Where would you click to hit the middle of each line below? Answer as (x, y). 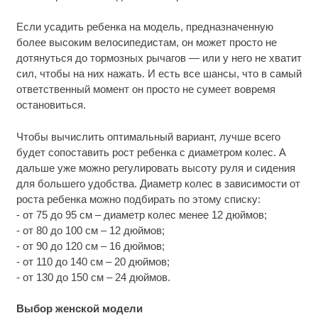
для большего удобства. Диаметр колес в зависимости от (158, 183)
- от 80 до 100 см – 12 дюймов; (90, 230)
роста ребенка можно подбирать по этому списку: (138, 199)
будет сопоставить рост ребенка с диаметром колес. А (151, 152)
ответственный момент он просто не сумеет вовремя (146, 89)
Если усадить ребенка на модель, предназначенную (144, 27)
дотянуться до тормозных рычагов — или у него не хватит (159, 58)
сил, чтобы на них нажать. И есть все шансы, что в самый (159, 74)
